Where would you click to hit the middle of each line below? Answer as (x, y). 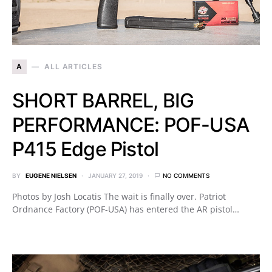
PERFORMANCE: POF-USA (131, 124)
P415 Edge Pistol (86, 149)
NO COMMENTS (186, 175)
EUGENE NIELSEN (51, 175)
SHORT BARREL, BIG (103, 100)
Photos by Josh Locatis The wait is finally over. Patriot (119, 196)
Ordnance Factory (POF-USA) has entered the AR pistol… (126, 209)
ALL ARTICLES (73, 66)
